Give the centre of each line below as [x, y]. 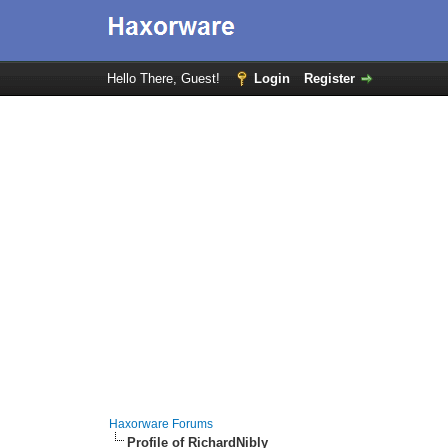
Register [329, 78]
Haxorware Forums [161, 424]
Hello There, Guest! [165, 78]
